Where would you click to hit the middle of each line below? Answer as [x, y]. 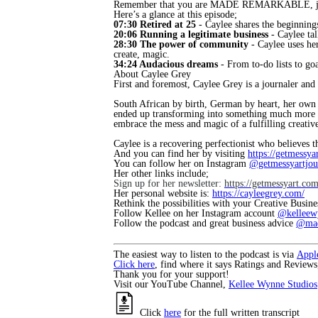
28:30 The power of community [181, 44]
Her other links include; [161, 174]
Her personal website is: [163, 193]
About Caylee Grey [152, 74]
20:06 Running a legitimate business [191, 34]
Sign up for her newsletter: [169, 183]
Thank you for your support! [171, 274]
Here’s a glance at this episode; [175, 15]
